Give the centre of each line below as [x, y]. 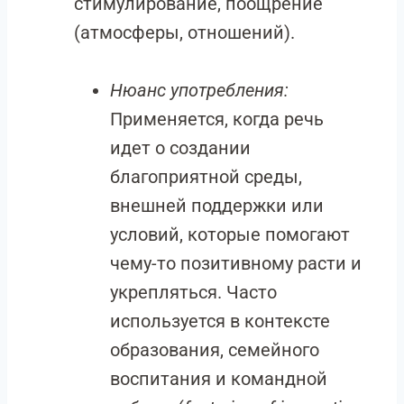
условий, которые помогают [230, 234]
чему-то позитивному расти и [236, 263]
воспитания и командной [219, 379]
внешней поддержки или [217, 206]
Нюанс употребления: [199, 90]
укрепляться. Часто [193, 292]
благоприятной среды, [206, 177]
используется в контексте [220, 321]
